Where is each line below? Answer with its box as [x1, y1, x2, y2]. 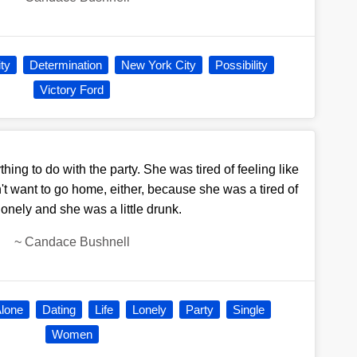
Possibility [215, 58, 269, 73]
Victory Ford [40, 83, 104, 97]
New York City [121, 58, 197, 73]
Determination [29, 58, 103, 73]
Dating [41, 303, 76, 317]
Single [232, 303, 265, 317]
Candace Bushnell [24, 235, 130, 249]
